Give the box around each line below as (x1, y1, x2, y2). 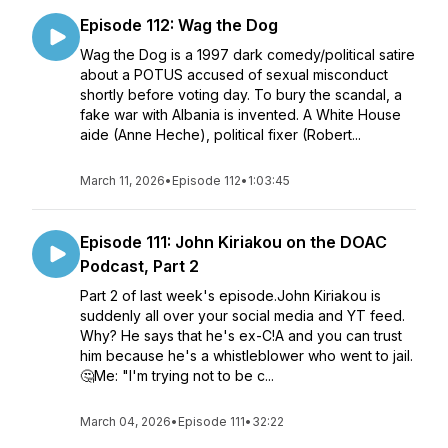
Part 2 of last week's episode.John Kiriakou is (80, 287, 381, 304)
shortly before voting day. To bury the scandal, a (80, 86, 402, 103)
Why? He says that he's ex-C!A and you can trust (80, 327, 402, 344)
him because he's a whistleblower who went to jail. (80, 347, 413, 364)
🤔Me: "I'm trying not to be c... (80, 367, 274, 384)
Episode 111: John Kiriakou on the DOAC (80, 232, 387, 252)
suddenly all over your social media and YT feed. (80, 307, 405, 324)
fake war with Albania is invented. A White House (80, 106, 401, 123)
